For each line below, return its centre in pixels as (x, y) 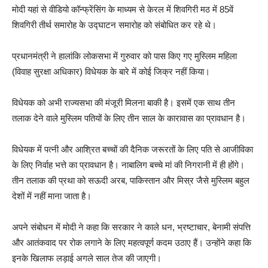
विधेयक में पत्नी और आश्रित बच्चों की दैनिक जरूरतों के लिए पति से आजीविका (133, 149)
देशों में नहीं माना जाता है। (52, 196)
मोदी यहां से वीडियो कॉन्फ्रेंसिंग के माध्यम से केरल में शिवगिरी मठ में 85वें (123, 9)
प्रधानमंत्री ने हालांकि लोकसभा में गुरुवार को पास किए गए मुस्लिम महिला (124, 56)
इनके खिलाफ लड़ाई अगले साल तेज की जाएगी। (87, 258)
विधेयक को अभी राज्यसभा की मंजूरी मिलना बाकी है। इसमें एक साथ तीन (124, 102)
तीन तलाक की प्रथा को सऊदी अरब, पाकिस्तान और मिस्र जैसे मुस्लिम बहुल (131, 180)
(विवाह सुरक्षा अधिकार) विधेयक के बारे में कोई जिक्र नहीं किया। (111, 71)
